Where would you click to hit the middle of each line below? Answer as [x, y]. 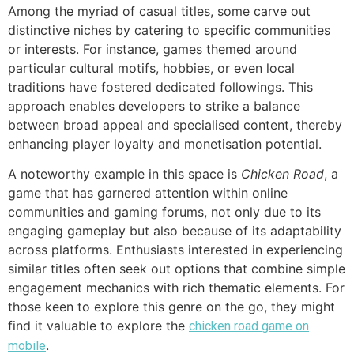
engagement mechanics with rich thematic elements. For [176, 288]
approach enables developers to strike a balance [154, 105]
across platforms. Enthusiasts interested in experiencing [175, 250]
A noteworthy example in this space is [124, 174]
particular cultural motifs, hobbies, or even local [151, 68]
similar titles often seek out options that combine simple [177, 269]
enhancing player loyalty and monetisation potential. [165, 143]
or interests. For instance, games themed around [153, 49]
